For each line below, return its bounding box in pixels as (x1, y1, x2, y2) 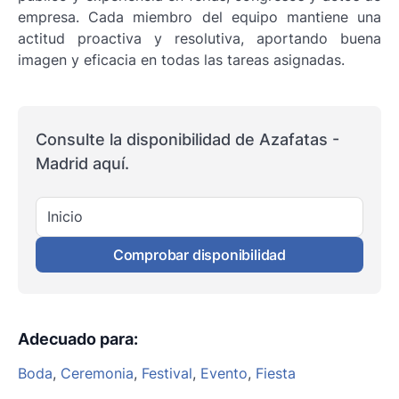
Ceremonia (61, 363, 134, 382)
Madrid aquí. (36, 154, 129, 174)
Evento (200, 363, 248, 382)
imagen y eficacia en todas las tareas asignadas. (18, 51, 345, 69)
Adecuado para (18, 330, 134, 349)
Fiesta (256, 363, 296, 382)
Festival (142, 363, 192, 382)
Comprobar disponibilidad (112, 246, 287, 265)
